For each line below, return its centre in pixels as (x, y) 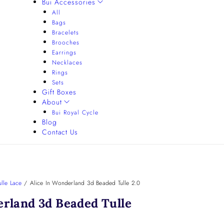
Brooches (65, 42)
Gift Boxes (59, 92)
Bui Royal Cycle (75, 112)
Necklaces (67, 62)
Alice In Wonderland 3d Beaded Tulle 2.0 (85, 183)
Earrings (64, 52)
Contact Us (60, 132)
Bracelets (65, 32)
